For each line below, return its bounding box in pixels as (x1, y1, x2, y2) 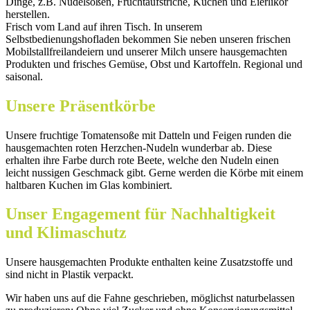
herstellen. (6, 8, 50, 20)
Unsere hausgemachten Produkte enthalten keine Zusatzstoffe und (6, 256, 293, 268)
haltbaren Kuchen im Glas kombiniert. (6, 179, 172, 191)
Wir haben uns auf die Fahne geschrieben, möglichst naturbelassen (6, 292, 295, 304)
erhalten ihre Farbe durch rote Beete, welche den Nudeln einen (6, 154, 279, 166)
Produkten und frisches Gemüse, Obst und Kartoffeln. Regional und (6, 57, 302, 70)
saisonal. (6, 70, 43, 82)
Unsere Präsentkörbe (6, 96, 156, 115)
